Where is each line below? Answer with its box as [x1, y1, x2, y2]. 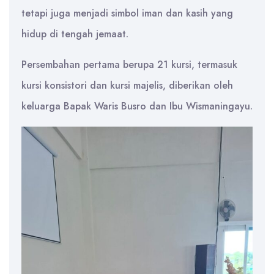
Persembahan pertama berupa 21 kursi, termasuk [21, 57, 237, 72]
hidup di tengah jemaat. [21, 26, 128, 41]
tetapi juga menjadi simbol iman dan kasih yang [21, 6, 233, 20]
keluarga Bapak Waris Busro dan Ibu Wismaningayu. [21, 98, 253, 113]
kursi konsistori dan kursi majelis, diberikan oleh [21, 78, 233, 92]
